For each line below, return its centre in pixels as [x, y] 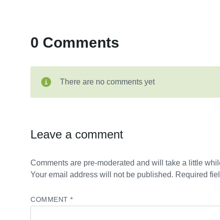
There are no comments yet [107, 82]
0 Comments [75, 42]
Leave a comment [77, 134]
